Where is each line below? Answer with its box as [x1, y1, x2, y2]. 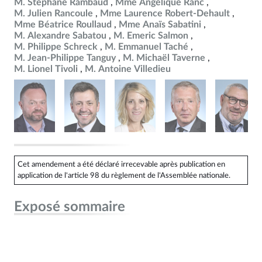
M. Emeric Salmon [113, 31, 188, 40]
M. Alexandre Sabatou [14, 31, 106, 40]
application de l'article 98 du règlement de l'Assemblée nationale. [17, 171, 230, 179]
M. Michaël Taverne [123, 53, 205, 63]
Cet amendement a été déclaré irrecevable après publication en [17, 160, 225, 168]
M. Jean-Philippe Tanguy [14, 53, 116, 63]
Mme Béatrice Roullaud [14, 20, 112, 29]
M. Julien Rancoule [14, 9, 93, 18]
